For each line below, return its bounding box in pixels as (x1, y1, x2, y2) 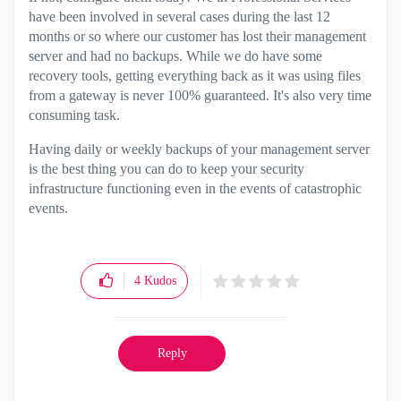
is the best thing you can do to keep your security (29, 161, 304, 176)
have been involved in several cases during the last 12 (29, 9, 330, 24)
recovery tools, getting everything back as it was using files (29, 68, 361, 83)
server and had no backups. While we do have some (29, 48, 322, 64)
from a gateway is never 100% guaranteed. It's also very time (29, 88, 371, 103)
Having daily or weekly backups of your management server (29, 141, 370, 157)
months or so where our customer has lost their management (29, 29, 366, 44)
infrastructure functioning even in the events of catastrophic (29, 181, 362, 196)
